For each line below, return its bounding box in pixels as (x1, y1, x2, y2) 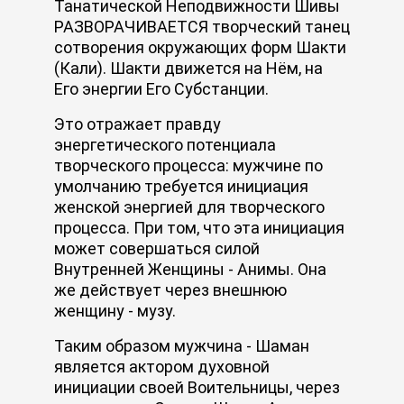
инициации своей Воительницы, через (54, 377, 340, 397)
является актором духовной (54, 356, 270, 376)
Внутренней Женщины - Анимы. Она (54, 259, 326, 279)
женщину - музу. (54, 300, 176, 320)
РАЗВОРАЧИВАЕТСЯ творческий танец (54, 16, 350, 36)
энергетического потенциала (54, 134, 276, 154)
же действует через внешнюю (54, 280, 287, 299)
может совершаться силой (54, 238, 260, 258)
